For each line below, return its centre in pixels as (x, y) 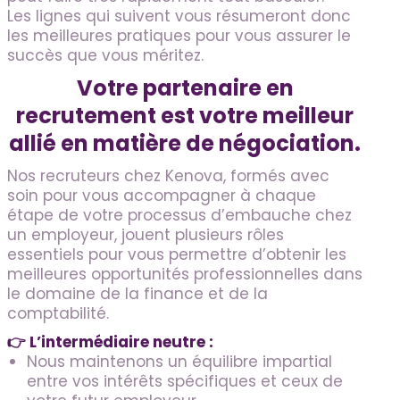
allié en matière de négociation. (185, 144)
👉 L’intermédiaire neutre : (110, 342)
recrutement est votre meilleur (185, 116)
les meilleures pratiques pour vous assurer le (179, 36)
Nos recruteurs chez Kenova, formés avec (168, 176)
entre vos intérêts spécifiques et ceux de (185, 382)
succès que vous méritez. (105, 56)
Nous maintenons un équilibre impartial (179, 362)
